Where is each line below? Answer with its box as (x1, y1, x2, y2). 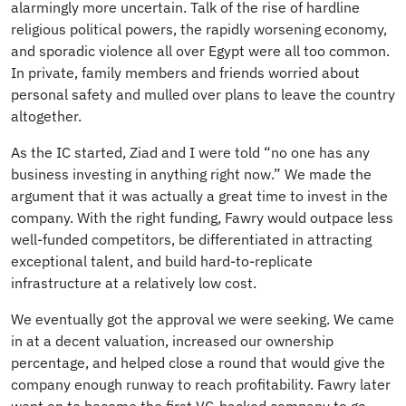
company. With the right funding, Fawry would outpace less (11, 208, 393, 227)
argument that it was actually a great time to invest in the (11, 186, 388, 205)
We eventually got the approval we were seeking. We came (11, 309, 394, 328)
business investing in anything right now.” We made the (11, 164, 372, 183)
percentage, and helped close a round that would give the (11, 353, 385, 372)
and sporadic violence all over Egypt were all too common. (11, 41, 390, 60)
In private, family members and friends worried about (11, 63, 360, 82)
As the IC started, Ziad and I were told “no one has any (11, 142, 370, 161)
